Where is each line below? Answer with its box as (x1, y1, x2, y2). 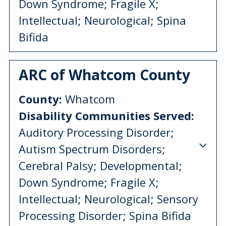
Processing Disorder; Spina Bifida (19, 207, 191, 223)
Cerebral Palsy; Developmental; (19, 157, 182, 173)
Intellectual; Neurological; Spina (19, 12, 186, 28)
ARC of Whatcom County (19, 65, 190, 84)
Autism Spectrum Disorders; (19, 141, 165, 156)
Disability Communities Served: (19, 107, 194, 123)
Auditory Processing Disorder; (19, 124, 174, 140)
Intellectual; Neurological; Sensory (19, 191, 198, 206)
